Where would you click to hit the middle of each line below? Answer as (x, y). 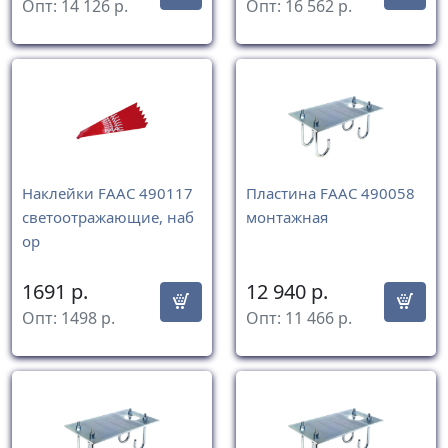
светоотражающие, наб (108, 217)
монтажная (287, 217)
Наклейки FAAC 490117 (107, 193)
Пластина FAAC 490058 (330, 193)
